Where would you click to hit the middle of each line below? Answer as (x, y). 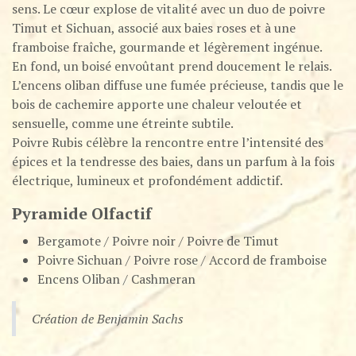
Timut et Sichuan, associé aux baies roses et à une (154, 28)
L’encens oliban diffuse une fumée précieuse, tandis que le (178, 85)
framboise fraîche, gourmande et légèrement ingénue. (167, 47)
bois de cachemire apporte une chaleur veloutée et (157, 104)
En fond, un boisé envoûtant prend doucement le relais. (172, 66)
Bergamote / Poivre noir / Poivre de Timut (158, 241)
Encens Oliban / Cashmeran (116, 279)
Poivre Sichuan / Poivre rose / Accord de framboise (182, 260)
